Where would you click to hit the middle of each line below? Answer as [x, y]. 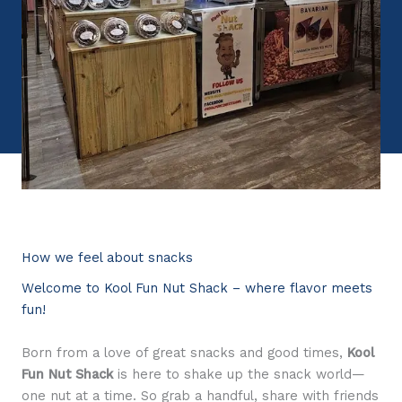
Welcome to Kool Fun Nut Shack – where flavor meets [197, 288]
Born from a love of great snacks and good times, [184, 353]
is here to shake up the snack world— [239, 374]
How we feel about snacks [107, 258]
